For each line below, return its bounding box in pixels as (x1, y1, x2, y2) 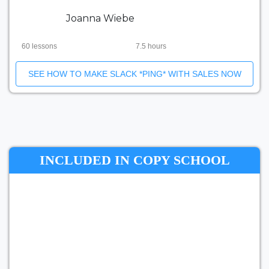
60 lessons (22, 42, 57, 50)
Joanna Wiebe (66, 13, 135, 24)
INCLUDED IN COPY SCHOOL (39, 153, 230, 168)
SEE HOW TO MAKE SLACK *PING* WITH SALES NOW (28, 69, 241, 79)
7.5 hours (136, 42, 167, 50)
